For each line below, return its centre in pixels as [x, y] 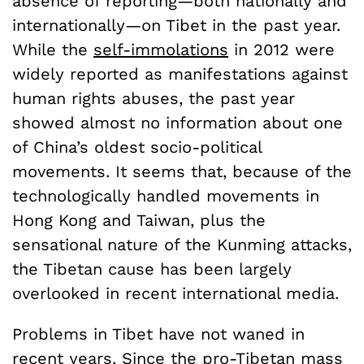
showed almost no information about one [178, 123]
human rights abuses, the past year [154, 99]
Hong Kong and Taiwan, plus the [139, 221]
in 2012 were [282, 50]
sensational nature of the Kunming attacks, [182, 245]
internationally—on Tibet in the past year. [176, 26]
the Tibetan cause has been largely [152, 269]
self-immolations [161, 50]
